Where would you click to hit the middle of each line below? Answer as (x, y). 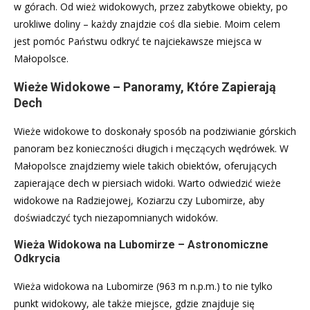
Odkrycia (37, 258)
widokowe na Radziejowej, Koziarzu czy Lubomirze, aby (139, 200)
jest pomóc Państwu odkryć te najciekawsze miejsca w (138, 41)
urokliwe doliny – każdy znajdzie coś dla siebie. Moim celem (147, 24)
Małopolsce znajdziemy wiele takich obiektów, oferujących (145, 165)
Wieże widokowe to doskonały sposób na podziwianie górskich (155, 131)
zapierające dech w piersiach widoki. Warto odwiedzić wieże (147, 183)
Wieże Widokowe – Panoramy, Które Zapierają (145, 86)
